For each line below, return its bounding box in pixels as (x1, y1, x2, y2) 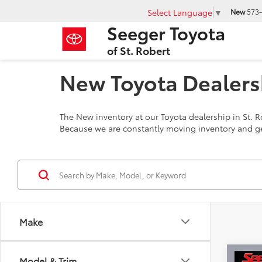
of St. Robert (107, 42, 170, 58)
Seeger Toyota (107, 19, 225, 45)
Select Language (147, 6, 212, 18)
